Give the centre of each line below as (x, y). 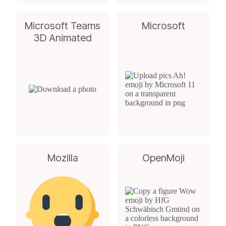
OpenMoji (163, 158)
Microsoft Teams (63, 26)
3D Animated (63, 38)
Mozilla (63, 158)
